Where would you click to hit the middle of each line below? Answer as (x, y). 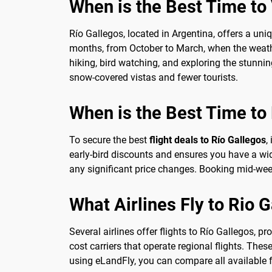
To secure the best (109, 140)
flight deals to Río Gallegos (208, 140)
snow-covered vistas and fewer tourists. (154, 77)
